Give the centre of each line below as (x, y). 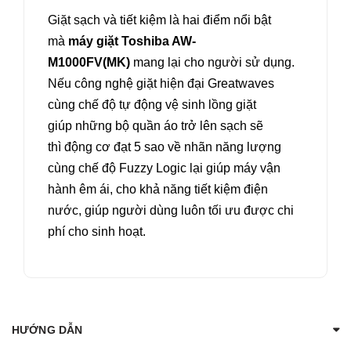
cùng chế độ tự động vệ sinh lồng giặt (152, 104)
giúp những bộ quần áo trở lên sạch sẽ (156, 125)
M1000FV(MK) (89, 62)
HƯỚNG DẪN (47, 329)
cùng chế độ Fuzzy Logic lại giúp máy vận (164, 168)
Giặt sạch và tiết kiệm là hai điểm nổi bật (159, 20)
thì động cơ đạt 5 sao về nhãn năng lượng (165, 147)
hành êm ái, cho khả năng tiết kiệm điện (158, 189)
